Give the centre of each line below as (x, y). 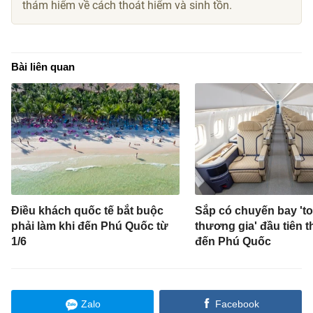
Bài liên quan (43, 66)
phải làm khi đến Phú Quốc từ (90, 226)
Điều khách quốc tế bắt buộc (88, 211)
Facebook (237, 304)
